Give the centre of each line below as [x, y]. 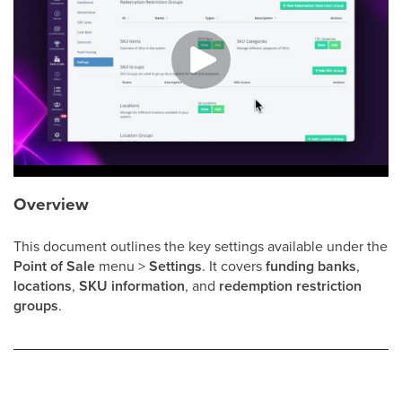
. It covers [234, 266]
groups [36, 306]
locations [43, 286]
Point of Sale [54, 267]
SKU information [132, 286]
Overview [51, 205]
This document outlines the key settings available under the [201, 246]
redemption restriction [290, 286]
